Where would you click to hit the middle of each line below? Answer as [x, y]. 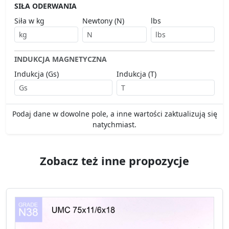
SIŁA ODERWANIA [45, 6]
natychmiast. [114, 125]
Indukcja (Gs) [37, 74]
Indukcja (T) [136, 74]
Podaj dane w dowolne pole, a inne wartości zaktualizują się [114, 114]
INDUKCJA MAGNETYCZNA [61, 59]
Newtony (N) [104, 21]
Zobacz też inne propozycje [114, 161]
